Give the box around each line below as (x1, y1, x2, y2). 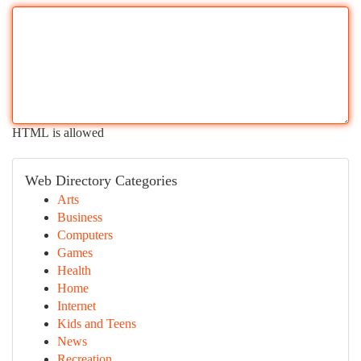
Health (57, 263, 91, 277)
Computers (57, 228, 113, 242)
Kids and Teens (57, 317, 136, 330)
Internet (57, 299, 96, 313)
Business (57, 210, 102, 224)
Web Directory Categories (25, 172, 177, 189)
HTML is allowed (12, 126, 104, 139)
